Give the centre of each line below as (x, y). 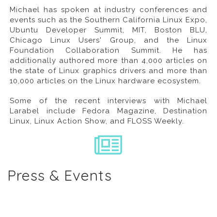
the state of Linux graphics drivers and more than (108, 71)
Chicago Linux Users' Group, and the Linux (108, 40)
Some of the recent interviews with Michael (108, 101)
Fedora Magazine (118, 111)
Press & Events (60, 175)
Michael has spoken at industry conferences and (108, 10)
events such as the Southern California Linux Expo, (108, 20)
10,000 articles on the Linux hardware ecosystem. (105, 81)
